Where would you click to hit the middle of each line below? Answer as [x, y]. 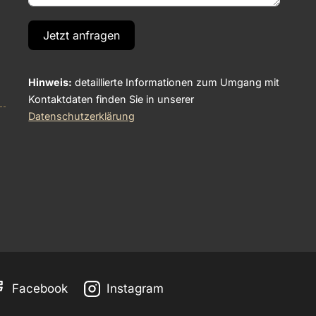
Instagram [135, 289]
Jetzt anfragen [82, 35]
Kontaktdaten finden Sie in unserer [111, 99]
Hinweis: [50, 83]
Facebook [39, 289]
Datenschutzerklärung [82, 116]
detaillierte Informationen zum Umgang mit [176, 83]
